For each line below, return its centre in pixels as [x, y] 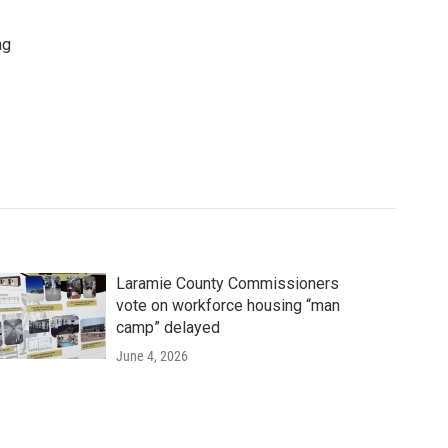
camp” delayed [167, 328]
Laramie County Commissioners [227, 284]
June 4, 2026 [151, 356]
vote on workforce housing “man [227, 306]
